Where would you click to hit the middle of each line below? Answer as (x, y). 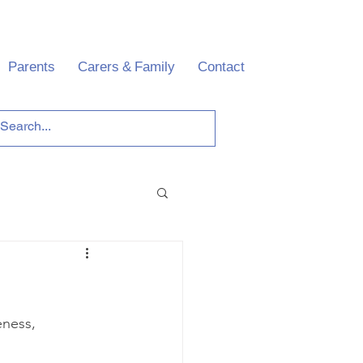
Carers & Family (126, 69)
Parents (31, 69)
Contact (221, 69)
